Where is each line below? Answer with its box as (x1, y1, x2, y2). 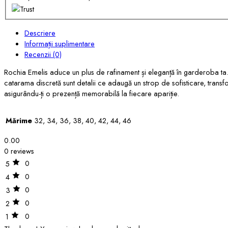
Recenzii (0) (24, 48, 62, 60)
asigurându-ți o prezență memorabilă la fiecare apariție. (4, 88, 179, 99)
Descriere (24, 27, 55, 38)
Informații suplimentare (24, 38, 95, 49)
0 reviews (4, 145, 34, 156)
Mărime (6, 115, 32, 126)
